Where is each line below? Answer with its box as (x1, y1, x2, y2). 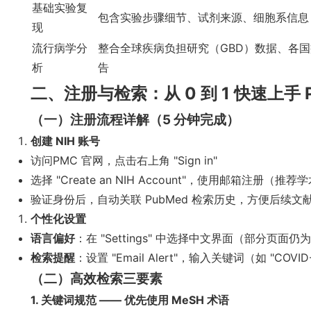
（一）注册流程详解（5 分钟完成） (31, 112, 239, 128)
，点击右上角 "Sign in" (103, 153, 217, 167)
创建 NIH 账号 (31, 134, 100, 148)
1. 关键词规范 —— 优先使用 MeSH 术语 (31, 293, 229, 307)
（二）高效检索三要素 (31, 271, 162, 287)
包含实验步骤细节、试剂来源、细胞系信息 (98, 10, 309, 24)
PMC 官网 (53, 153, 103, 167)
